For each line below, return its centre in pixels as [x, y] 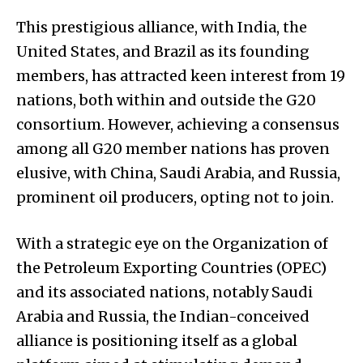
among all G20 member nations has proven [173, 149]
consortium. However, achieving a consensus [178, 125]
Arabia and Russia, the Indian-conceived [163, 317]
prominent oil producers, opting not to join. [175, 198]
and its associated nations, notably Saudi [164, 293]
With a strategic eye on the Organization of [172, 244]
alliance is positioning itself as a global [157, 341]
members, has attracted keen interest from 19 [181, 76]
